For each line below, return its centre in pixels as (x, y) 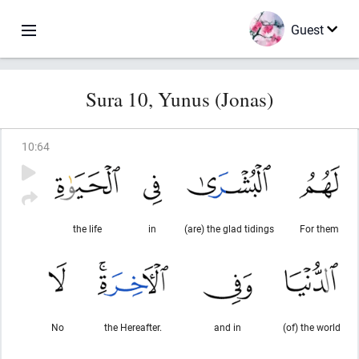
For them (319, 228)
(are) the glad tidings (229, 228)
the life (88, 228)
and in (228, 327)
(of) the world (311, 327)
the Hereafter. (133, 327)
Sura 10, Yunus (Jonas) (179, 99)
